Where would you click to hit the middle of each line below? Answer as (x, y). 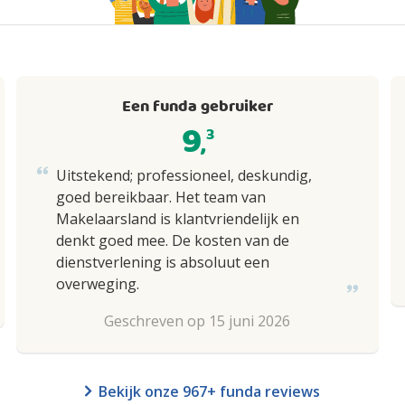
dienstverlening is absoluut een (163, 262)
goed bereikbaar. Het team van (161, 197)
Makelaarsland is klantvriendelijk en (178, 219)
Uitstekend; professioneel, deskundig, (184, 175)
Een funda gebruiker (197, 107)
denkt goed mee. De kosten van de (173, 240)
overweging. (98, 284)
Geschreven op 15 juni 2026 (198, 321)
